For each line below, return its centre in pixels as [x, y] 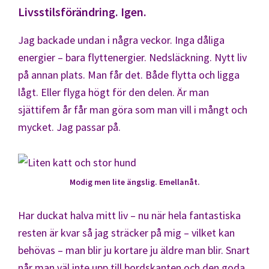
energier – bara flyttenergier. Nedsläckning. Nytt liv [132, 57]
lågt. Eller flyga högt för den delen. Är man [113, 92]
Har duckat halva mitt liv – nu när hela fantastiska [129, 215]
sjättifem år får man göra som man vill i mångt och [133, 109]
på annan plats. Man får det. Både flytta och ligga [129, 74]
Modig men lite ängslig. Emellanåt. [134, 182]
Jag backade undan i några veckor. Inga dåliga [121, 40]
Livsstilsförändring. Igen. [82, 11]
